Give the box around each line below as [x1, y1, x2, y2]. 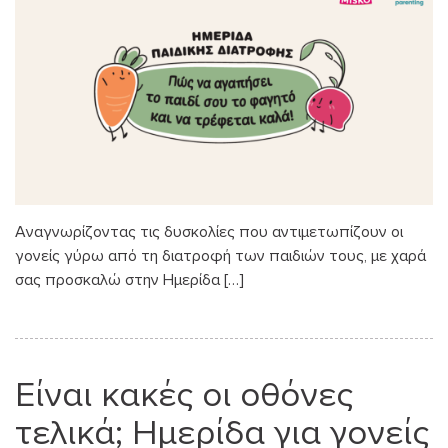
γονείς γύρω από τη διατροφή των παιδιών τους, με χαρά [15, 245, 426, 266]
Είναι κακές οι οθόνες [15, 373, 353, 416]
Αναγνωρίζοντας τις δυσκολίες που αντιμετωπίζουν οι [15, 221, 403, 242]
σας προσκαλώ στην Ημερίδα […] [15, 269, 244, 290]
